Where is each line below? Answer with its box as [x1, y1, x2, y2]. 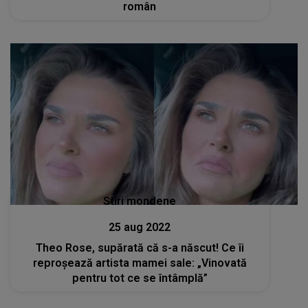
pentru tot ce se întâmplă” [71, 272, 208, 285]
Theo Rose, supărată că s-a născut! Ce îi [35, 241, 244, 254]
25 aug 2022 [109, 221, 171, 234]
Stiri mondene [103, 195, 177, 208]
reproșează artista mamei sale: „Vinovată [32, 256, 247, 269]
